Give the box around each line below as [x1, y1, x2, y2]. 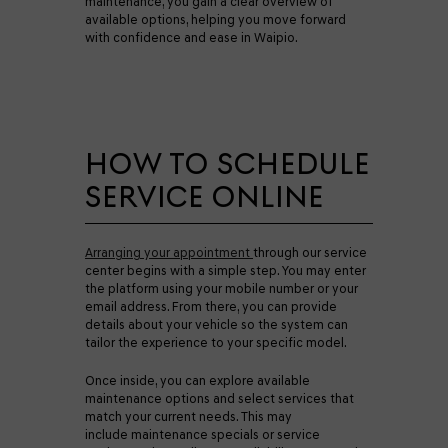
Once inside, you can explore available [85, 373, 310, 388]
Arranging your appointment [85, 245, 253, 260]
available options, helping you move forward [85, 12, 346, 27]
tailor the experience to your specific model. [85, 335, 349, 350]
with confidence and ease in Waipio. [85, 30, 300, 45]
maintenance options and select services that [85, 391, 354, 406]
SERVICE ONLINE [85, 179, 324, 214]
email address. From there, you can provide [85, 299, 337, 314]
